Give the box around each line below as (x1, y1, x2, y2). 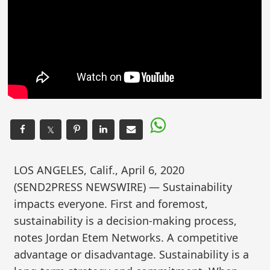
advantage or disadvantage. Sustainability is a (14, 247, 250, 262)
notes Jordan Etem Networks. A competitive (14, 230, 239, 245)
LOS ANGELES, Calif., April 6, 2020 (14, 163, 185, 178)
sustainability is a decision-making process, (14, 213, 237, 228)
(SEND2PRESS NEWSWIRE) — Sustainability (14, 180, 233, 195)
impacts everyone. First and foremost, (14, 196, 209, 212)
